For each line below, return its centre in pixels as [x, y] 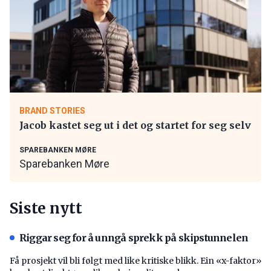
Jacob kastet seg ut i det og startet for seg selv [135, 125]
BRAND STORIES [52, 110]
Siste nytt [46, 208]
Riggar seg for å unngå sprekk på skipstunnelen [134, 237]
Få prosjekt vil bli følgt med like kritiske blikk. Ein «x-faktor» [135, 260]
